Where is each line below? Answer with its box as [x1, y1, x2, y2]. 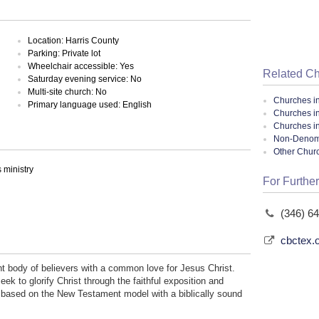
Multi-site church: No [28, 86, 108, 97]
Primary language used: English [28, 99, 152, 110]
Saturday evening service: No [28, 73, 142, 84]
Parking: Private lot [28, 48, 101, 58]
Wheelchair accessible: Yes [28, 61, 135, 71]
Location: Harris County [28, 35, 120, 46]
